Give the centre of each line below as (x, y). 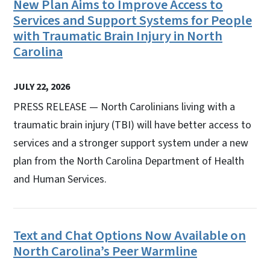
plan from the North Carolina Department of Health (129, 161)
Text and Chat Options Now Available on (130, 235)
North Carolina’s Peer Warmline (105, 251)
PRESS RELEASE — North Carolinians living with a (124, 107)
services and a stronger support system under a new (131, 143)
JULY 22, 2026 (42, 86)
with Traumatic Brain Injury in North (118, 36)
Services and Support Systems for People (133, 20)
